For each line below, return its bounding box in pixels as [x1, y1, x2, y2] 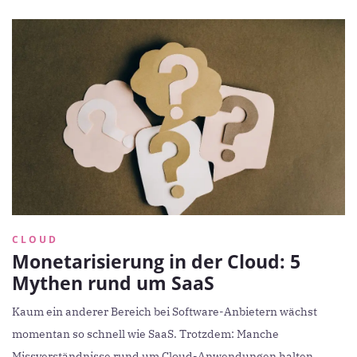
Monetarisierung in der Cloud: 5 [12, 249, 300, 275]
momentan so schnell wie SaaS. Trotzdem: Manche [12, 327, 279, 342]
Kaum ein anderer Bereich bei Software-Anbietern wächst [12, 304, 317, 320]
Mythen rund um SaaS [12, 270, 214, 296]
